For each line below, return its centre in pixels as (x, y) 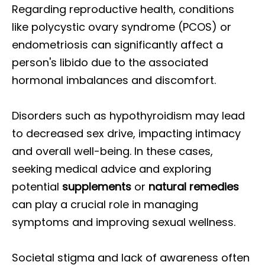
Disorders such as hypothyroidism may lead (128, 116)
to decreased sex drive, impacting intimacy (126, 133)
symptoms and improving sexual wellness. (124, 222)
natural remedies (194, 187)
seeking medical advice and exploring (112, 169)
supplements (97, 187)
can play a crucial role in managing (105, 204)
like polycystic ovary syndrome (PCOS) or (122, 27)
